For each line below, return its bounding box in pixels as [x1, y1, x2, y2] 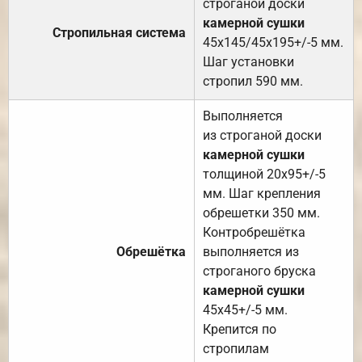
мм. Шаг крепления [203, 185, 321, 201]
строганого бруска [203, 263, 316, 279]
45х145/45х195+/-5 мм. [203, 34, 343, 50]
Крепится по [203, 321, 276, 337]
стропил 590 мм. [203, 73, 303, 89]
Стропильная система [53, 24, 186, 40]
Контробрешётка [203, 224, 305, 240]
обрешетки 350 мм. [203, 204, 320, 221]
